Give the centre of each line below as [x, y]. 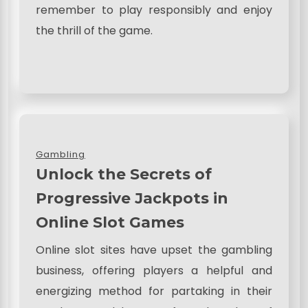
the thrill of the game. [94, 31]
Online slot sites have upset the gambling [154, 250]
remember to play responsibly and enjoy [154, 10]
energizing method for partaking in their [154, 291]
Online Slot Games [110, 222]
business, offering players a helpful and [154, 271]
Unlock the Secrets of [124, 174]
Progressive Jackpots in [132, 198]
